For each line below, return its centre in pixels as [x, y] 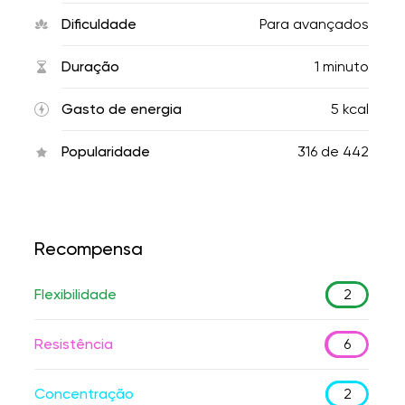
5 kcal [350, 109]
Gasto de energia [122, 109]
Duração [90, 66]
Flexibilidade [75, 294]
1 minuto [342, 66]
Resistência [74, 344]
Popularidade [106, 151]
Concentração [84, 394]
